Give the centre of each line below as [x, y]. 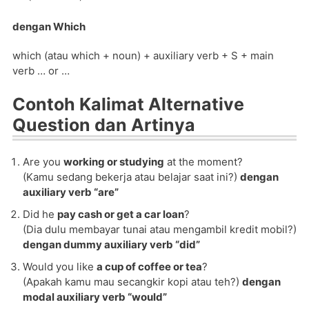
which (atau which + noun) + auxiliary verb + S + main [143, 55]
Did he [40, 215]
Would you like [60, 267]
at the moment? [203, 162]
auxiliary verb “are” [71, 192]
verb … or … [41, 70]
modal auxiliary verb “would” [95, 297]
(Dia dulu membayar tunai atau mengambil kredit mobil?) [160, 230]
